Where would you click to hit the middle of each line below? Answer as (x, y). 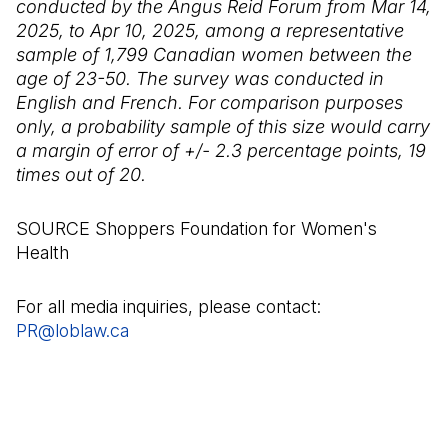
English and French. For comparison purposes (209, 102)
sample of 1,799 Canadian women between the (214, 54)
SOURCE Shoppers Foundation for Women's (196, 228)
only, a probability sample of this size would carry (223, 126)
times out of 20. (81, 174)
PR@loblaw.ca (72, 330)
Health (42, 252)
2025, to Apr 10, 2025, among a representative (210, 30)
